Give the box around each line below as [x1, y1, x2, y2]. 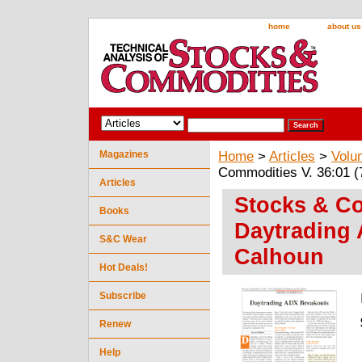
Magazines [99, 148, 149, 160]
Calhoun [234, 243, 324, 269]
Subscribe [99, 289, 146, 301]
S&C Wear [99, 233, 147, 245]
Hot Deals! [99, 261, 148, 273]
